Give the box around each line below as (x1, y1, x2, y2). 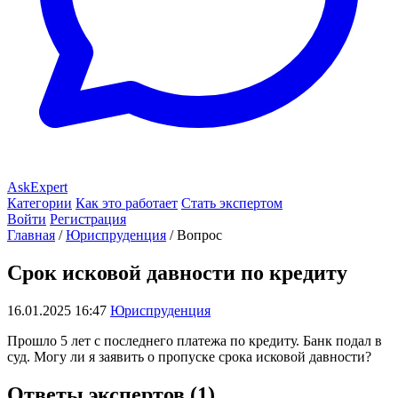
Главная (7, 227, 55, 243)
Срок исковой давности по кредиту (7, 260, 347, 284)
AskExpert (7, 179, 68, 195)
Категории (7, 195, 72, 211)
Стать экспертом (181, 195, 283, 211)
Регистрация (50, 211, 126, 227)
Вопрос (177, 227, 222, 243)
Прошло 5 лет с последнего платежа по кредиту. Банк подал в (7, 332, 382, 348)
